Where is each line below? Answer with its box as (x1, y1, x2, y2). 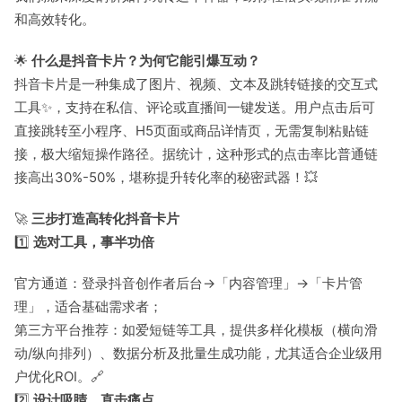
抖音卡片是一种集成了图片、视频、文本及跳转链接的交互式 (14, 75, 378, 92)
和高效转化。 (14, 11, 95, 28)
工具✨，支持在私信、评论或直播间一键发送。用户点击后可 (14, 99, 375, 116)
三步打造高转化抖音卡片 (31, 210, 179, 227)
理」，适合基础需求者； (14, 298, 162, 315)
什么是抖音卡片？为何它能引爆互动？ (31, 52, 260, 69)
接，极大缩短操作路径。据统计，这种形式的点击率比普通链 (14, 145, 378, 162)
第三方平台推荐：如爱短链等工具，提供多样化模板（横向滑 (14, 321, 378, 338)
